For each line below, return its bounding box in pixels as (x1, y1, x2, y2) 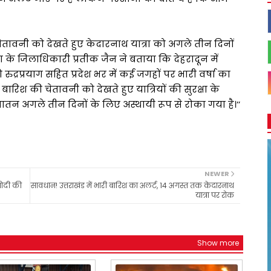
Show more (197, 238, 239, 249)
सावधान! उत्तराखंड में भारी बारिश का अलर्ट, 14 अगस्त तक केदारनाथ (30, 180, 234, 191)
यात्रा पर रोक (195, 189, 234, 200)
